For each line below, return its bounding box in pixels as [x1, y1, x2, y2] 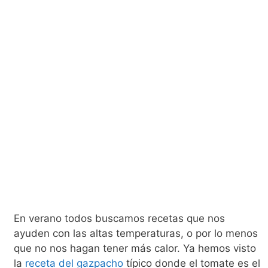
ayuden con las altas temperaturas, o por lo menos [13, 227, 258, 239]
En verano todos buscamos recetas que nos [13, 212, 225, 224]
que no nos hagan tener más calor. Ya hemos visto [13, 242, 256, 254]
